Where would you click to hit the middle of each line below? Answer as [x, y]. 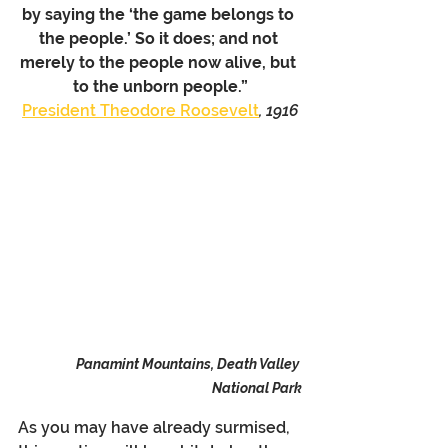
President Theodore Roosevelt [140, 110]
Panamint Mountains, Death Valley [189, 364]
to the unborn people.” [160, 86]
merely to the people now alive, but [160, 62]
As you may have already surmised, [156, 428]
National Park [257, 388]
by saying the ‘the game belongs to [160, 14]
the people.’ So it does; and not [160, 38]
